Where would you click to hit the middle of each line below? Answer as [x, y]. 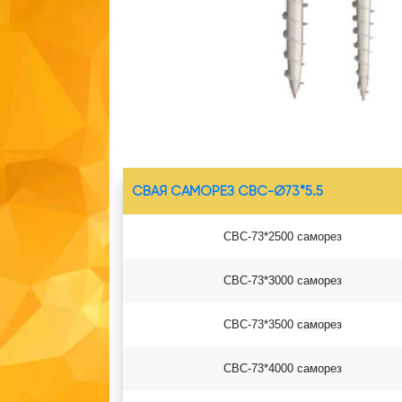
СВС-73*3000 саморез [282, 280]
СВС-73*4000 [260, 368]
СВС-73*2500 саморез [282, 236]
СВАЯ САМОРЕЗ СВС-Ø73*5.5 [227, 191]
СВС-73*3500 [260, 324]
